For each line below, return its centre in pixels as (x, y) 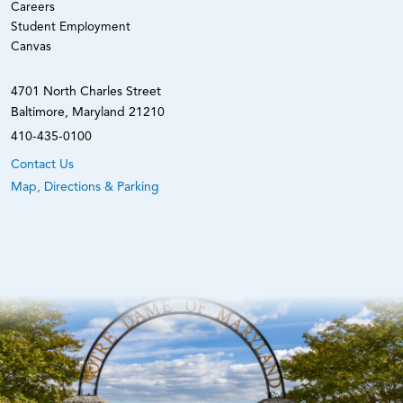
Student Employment (71, 27)
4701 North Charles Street (86, 91)
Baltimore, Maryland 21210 (88, 112)
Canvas (31, 47)
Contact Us (42, 164)
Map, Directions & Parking (85, 187)
